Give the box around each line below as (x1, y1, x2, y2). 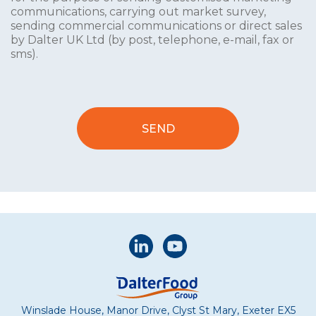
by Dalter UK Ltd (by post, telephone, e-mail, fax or (11, 33, 294, 47)
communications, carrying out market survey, (11, 5, 266, 19)
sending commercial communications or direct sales (11, 19, 302, 33)
